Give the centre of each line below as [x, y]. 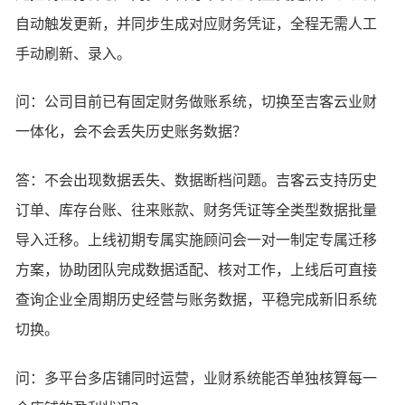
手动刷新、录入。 [74, 53]
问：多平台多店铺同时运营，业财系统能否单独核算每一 [197, 378]
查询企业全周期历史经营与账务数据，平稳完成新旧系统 [197, 299]
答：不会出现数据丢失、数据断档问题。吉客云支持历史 [197, 180]
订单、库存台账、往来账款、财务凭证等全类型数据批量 [197, 210]
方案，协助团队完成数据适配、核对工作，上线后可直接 [197, 269]
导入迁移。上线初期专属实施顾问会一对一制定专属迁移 [197, 240]
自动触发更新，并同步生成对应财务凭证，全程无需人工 [197, 24]
